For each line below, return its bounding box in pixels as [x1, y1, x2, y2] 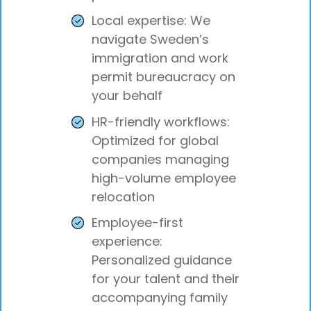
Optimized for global [92, 131, 219, 149]
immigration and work [92, 49, 228, 67]
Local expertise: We [92, 11, 210, 29]
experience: [92, 233, 162, 251]
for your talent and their [92, 270, 239, 288]
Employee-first [92, 214, 183, 232]
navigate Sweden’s [92, 30, 209, 48]
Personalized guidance [92, 251, 232, 269]
